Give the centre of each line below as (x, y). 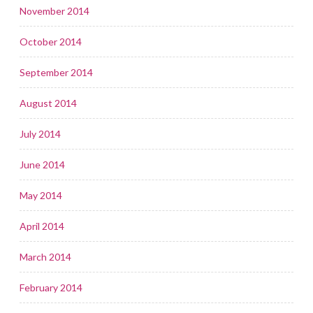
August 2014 (48, 103)
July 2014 (40, 133)
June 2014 (42, 164)
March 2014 (45, 256)
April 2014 (42, 226)
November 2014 (54, 10)
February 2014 (51, 287)
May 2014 (41, 195)
